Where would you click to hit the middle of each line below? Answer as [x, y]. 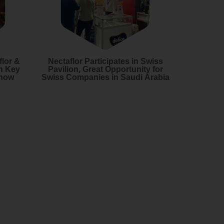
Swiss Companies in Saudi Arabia [105, 77]
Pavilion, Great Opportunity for [105, 69]
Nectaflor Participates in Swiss [105, 61]
